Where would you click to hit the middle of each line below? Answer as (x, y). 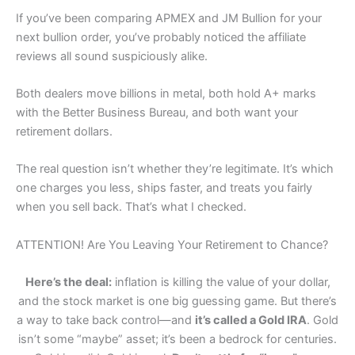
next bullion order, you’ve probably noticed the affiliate (161, 37)
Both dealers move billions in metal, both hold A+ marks (166, 93)
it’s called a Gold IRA (251, 320)
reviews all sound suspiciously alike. (112, 56)
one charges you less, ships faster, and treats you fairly (164, 188)
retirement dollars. (64, 131)
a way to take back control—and (106, 320)
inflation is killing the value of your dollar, (221, 282)
